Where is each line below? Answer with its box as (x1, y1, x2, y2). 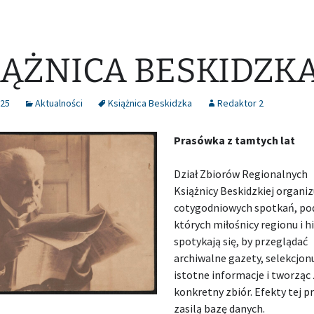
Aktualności (35, 97, 83, 109)
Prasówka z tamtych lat (174, 133, 296, 147)
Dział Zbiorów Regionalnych (174, 167, 308, 181)
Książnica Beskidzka (108, 97, 192, 109)
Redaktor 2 (217, 97, 264, 109)
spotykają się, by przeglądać (174, 234, 308, 248)
